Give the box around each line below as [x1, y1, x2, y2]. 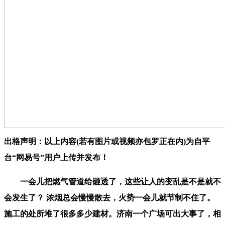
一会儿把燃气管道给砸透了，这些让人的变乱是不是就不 [4, 177, 221, 186]
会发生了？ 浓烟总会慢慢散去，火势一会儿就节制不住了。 [4, 193, 215, 202]
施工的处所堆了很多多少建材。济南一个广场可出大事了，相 [4, 209, 221, 218]
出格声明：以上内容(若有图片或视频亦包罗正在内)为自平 [4, 137, 210, 146]
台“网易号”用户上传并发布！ [4, 153, 108, 162]
